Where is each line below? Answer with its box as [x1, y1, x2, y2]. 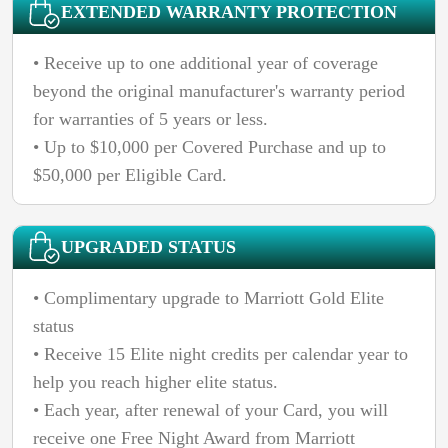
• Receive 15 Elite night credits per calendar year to [33, 343, 408, 364]
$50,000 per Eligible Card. [33, 164, 227, 185]
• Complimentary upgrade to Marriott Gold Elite [33, 287, 384, 308]
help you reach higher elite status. [33, 371, 278, 392]
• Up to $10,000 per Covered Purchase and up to [33, 136, 386, 157]
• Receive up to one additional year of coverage [33, 52, 378, 73]
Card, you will [283, 399, 388, 420]
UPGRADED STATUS [61, 236, 236, 257]
